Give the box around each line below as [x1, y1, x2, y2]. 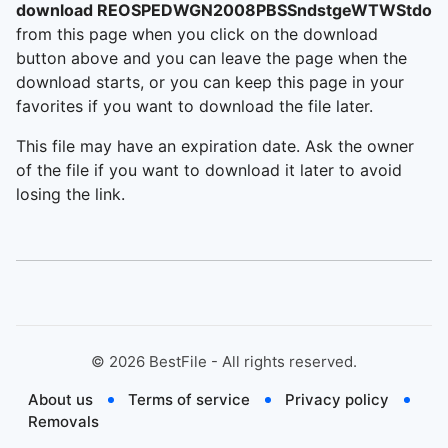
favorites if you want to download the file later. [16, 96, 373, 116]
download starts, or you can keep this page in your [16, 72, 404, 92]
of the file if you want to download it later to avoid [16, 160, 402, 180]
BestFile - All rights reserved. [145, 352, 357, 371]
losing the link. [16, 184, 125, 204]
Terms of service [128, 390, 250, 409]
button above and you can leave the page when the [16, 48, 407, 68]
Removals [28, 412, 99, 431]
